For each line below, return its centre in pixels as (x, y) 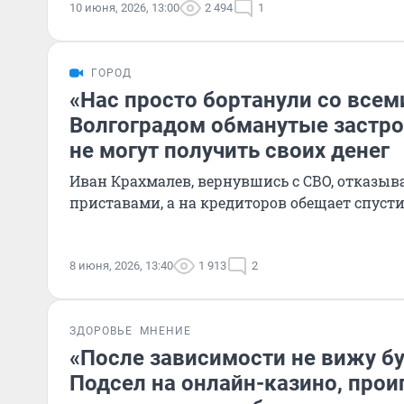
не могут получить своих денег (230, 151)
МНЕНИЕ (165, 331)
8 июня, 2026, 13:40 (121, 266)
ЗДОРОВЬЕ (101, 331)
